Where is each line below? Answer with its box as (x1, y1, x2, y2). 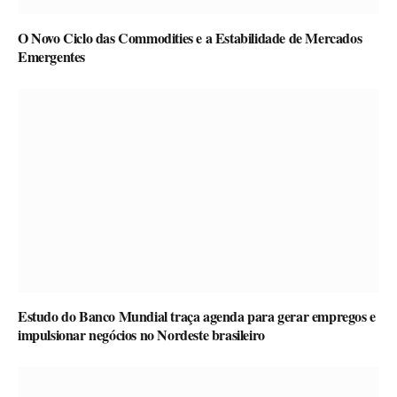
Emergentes (18, 46, 85, 67)
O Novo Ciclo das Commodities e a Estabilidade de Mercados (18, 27, 362, 49)
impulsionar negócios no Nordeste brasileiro (18, 323, 265, 345)
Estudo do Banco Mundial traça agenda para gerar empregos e (18, 305, 376, 326)
